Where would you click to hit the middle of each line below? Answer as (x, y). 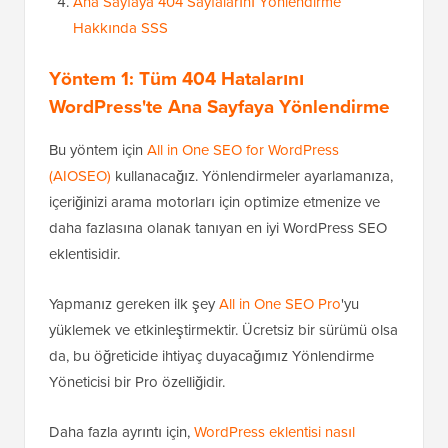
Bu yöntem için (98, 150)
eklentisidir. (84, 254)
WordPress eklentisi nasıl (274, 432)
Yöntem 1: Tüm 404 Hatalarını (176, 79)
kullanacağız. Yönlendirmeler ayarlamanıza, (252, 176)
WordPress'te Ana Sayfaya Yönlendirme (219, 107)
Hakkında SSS (120, 28)
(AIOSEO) (80, 176)
